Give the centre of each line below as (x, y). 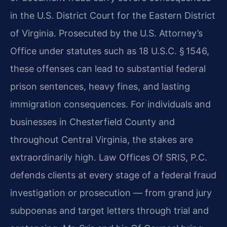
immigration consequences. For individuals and (110, 104)
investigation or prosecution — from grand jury (111, 193)
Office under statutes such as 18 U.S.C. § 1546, (110, 51)
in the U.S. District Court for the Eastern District (113, 16)
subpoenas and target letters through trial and (109, 211)
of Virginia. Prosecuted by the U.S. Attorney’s (106, 33)
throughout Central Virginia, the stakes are (102, 140)
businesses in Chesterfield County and (92, 122)
